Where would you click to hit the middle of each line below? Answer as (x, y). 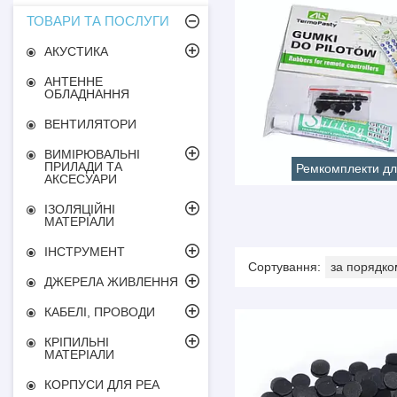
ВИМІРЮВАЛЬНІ (92, 154)
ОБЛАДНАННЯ (87, 94)
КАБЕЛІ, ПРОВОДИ (100, 312)
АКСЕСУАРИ (81, 179)
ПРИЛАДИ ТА (83, 167)
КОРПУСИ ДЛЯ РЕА (102, 385)
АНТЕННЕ (74, 82)
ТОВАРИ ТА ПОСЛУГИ (98, 21)
